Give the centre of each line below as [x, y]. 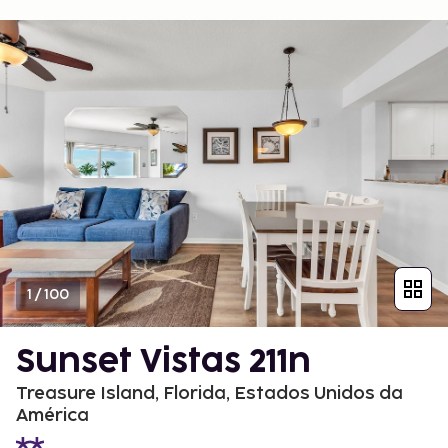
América [52, 415]
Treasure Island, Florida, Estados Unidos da [209, 393]
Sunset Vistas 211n [163, 362]
